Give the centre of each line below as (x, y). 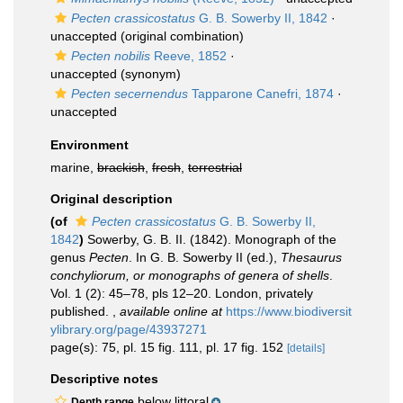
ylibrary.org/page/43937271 (129, 329)
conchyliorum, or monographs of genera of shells (190, 275)
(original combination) (180, 36)
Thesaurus (311, 257)
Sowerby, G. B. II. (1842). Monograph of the (212, 239)
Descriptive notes (104, 379)
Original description (112, 199)
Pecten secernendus (130, 94)
